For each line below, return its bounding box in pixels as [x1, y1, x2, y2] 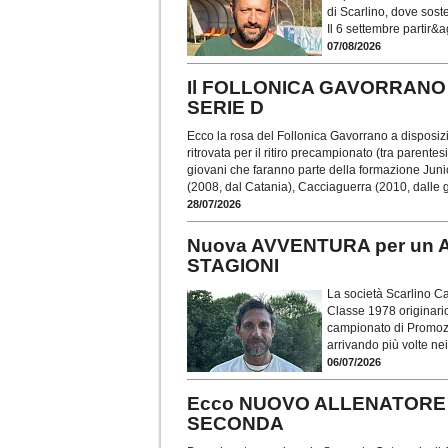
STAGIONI [187, 254, 279, 276]
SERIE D [187, 96, 264, 118]
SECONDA [187, 412, 284, 434]
